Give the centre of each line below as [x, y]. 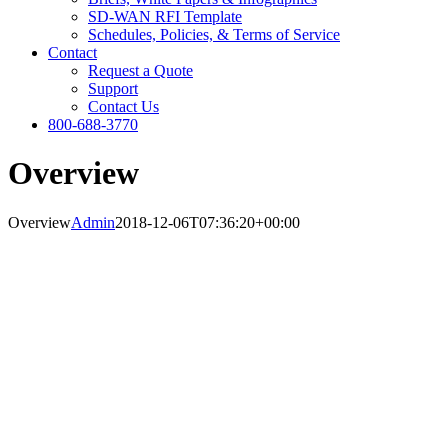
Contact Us [123, 106]
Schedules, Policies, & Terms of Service [214, 34]
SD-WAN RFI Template [165, 16]
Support [113, 88]
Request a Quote [140, 70]
